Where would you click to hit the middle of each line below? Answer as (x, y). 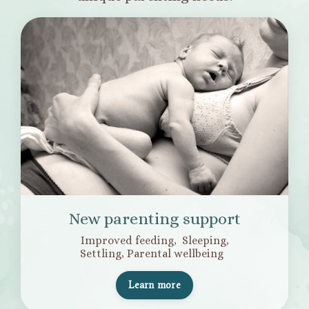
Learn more (154, 285)
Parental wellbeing (178, 253)
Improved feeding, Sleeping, (154, 240)
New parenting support (154, 218)
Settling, (103, 253)
